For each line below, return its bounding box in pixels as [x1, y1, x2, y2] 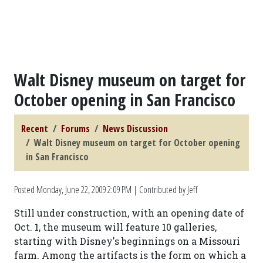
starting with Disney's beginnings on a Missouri [14, 235, 240, 247]
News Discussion [103, 122, 168, 135]
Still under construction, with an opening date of [14, 207, 244, 219]
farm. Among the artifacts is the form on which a [14, 249, 246, 261]
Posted [14, 183, 36, 196]
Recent [21, 122, 48, 135]
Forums [61, 122, 90, 135]
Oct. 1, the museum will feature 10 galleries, [14, 221, 217, 233]
